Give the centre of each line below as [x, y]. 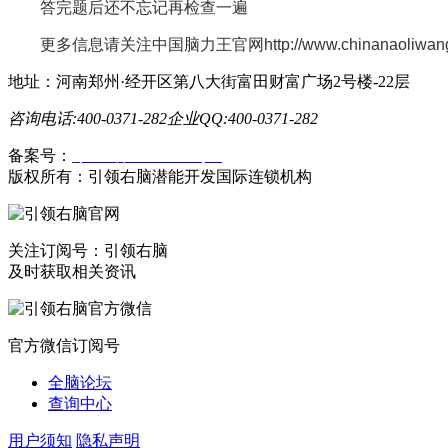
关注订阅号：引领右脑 [88, 250]
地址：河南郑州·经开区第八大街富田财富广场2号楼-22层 [209, 81]
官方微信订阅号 [64, 345]
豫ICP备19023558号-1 [147, 155]
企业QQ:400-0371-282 [242, 118]
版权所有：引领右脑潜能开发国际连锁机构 [160, 176]
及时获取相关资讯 [72, 271]
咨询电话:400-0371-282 [87, 118]
